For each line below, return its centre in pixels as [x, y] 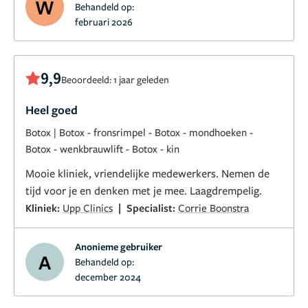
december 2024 [108, 276]
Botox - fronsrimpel [102, 132]
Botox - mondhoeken [201, 132]
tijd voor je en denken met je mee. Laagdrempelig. [144, 190]
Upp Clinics [88, 207]
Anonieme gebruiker [119, 246]
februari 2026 [104, 21]
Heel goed [52, 109]
